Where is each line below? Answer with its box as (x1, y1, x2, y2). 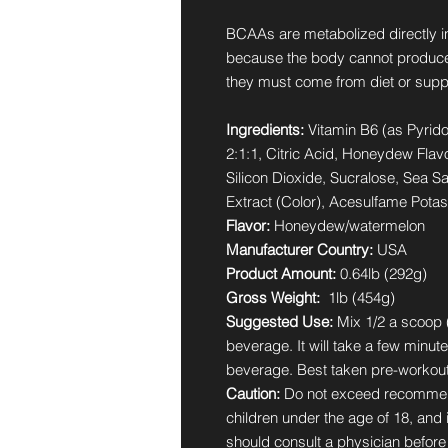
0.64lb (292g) (336, 264, 427, 284)
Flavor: (226, 216, 270, 236)
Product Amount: (226, 264, 336, 284)
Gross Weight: (226, 288, 324, 308)
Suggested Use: (226, 312, 337, 332)
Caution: (226, 384, 284, 404)
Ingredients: (226, 120, 304, 140)
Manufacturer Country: (226, 240, 377, 260)
